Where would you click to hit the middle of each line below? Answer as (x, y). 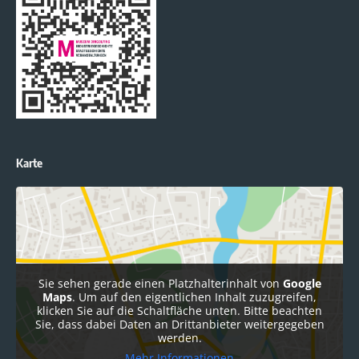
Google (302, 283)
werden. (179, 337)
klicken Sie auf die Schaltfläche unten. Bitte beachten (179, 310)
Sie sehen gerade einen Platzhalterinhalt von (160, 283)
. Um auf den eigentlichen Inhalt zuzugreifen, (194, 296)
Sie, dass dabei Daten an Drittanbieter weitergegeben (179, 324)
